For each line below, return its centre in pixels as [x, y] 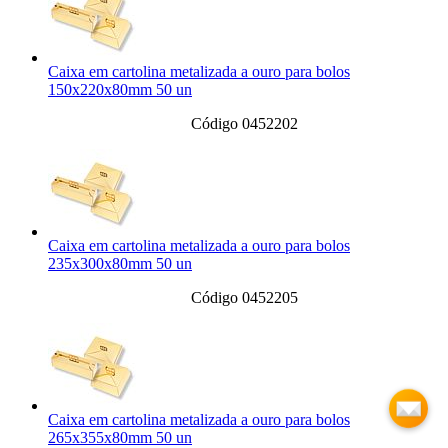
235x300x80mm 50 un [120, 264]
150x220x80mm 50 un [120, 90]
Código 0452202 [244, 124]
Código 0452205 [244, 298]
